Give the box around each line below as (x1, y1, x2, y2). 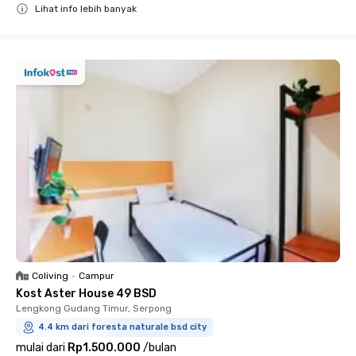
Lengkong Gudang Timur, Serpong (16, 303, 172, 314)
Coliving (32, 270, 68, 281)
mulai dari (16, 341, 65, 354)
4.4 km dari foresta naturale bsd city (38, 322, 207, 332)
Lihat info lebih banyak (35, 3, 137, 14)
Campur (79, 270, 114, 281)
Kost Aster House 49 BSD (16, 287, 157, 300)
